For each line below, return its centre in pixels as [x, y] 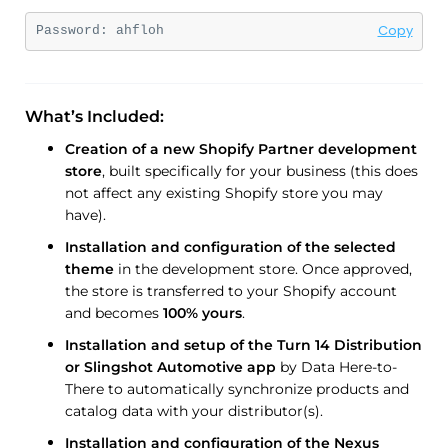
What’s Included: [94, 116]
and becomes [114, 312]
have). [85, 214]
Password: [75, 31]
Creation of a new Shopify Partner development [241, 148]
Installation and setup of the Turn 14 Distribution [243, 344]
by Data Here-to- [336, 366]
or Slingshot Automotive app [170, 366]
